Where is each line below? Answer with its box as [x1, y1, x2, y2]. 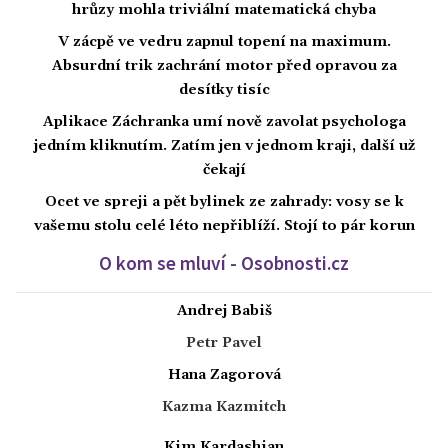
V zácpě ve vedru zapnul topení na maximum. [57, 33, 391, 52]
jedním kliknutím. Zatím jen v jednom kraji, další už [33, 137, 415, 156]
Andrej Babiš [176, 302, 272, 321]
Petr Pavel [186, 334, 262, 353]
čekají [202, 161, 246, 180]
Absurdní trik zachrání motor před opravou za [51, 57, 397, 76]
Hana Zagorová [167, 366, 281, 385]
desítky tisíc [178, 81, 270, 100]
